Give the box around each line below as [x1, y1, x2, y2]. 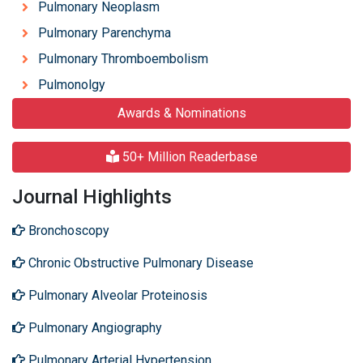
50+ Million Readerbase [118, 149, 258, 164]
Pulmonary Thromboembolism [38, 51, 208, 66]
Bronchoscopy [25, 223, 109, 238]
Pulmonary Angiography [25, 320, 162, 335]
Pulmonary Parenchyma [38, 25, 171, 41]
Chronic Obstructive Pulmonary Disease [25, 255, 254, 271]
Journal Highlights [12, 186, 172, 208]
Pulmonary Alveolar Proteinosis [25, 288, 207, 303]
